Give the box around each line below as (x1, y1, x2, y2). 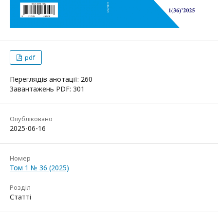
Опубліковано (10, 114, 53, 123)
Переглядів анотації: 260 (10, 74, 92, 84)
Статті (10, 192, 31, 201)
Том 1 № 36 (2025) (10, 163, 69, 172)
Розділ (10, 182, 31, 192)
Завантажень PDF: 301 (10, 84, 85, 93)
